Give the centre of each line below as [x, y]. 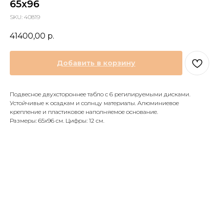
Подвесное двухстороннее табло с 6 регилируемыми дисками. [100, 94]
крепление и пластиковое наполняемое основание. [84, 112]
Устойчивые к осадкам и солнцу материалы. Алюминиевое [94, 103]
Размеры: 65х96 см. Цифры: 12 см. [57, 121]
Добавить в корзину [96, 63]
